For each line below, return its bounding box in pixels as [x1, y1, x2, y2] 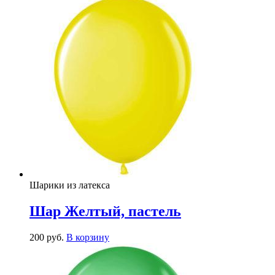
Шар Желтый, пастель [29, 203, 181, 219]
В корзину [66, 231, 109, 242]
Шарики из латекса [29, 179, 110, 190]
